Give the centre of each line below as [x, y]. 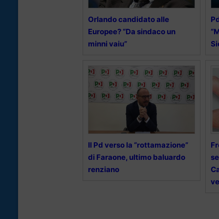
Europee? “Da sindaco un [132, 31]
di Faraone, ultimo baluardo [137, 157]
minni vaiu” [108, 44]
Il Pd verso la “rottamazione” [138, 145]
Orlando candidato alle [129, 19]
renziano [104, 169]
